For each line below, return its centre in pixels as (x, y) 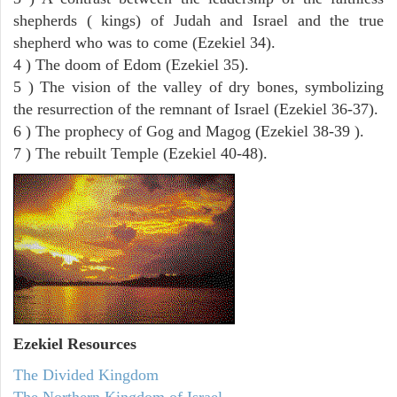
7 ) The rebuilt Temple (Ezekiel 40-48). (140, 153)
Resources (100, 344)
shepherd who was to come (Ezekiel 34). (144, 42)
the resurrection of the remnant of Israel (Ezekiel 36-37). (196, 109)
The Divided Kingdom (86, 375)
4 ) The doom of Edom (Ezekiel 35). (131, 64)
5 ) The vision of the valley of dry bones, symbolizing (198, 86)
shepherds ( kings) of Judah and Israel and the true (198, 20)
